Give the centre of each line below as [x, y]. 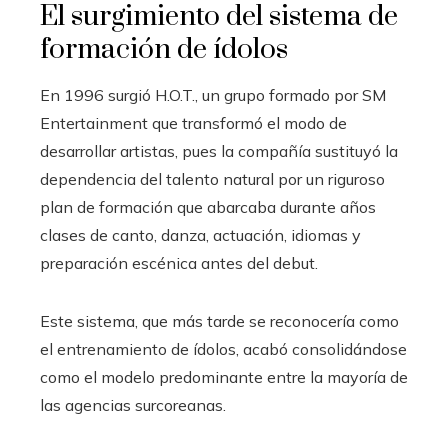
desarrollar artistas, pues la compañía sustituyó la [219, 151]
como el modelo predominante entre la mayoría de [224, 377]
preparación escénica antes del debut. [179, 263]
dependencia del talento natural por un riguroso [212, 179]
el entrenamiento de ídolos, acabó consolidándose [223, 349]
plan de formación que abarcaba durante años [208, 207]
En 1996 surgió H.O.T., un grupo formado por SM [213, 95]
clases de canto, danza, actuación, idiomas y [200, 235]
